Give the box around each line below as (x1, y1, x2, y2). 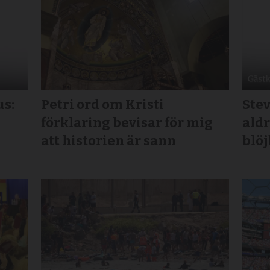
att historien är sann (41, 133, 177, 149)
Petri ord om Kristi (41, 96, 165, 113)
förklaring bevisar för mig (41, 115, 213, 131)
